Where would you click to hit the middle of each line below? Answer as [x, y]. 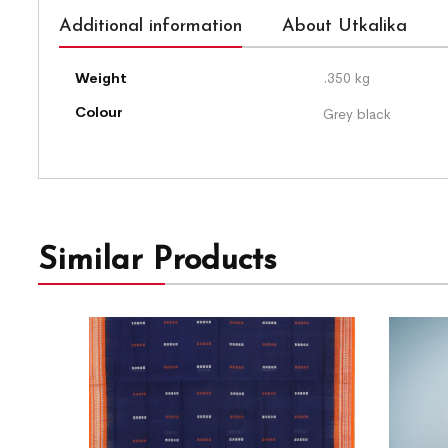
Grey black [357, 113]
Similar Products [157, 260]
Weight [101, 77]
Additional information [150, 26]
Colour [99, 111]
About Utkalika [344, 26]
